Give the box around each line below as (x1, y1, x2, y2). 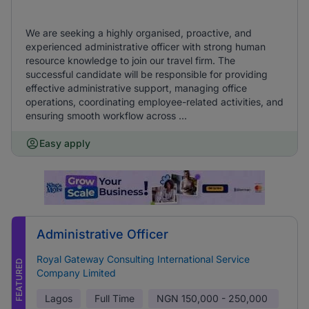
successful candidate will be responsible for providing (26, 68, 268, 80)
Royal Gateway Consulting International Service (37, 253, 250, 265)
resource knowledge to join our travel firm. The (26, 54, 235, 66)
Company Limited (37, 267, 116, 279)
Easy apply (39, 137, 90, 149)
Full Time (94, 292, 134, 304)
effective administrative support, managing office (26, 82, 247, 94)
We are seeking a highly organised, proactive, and (26, 27, 252, 39)
